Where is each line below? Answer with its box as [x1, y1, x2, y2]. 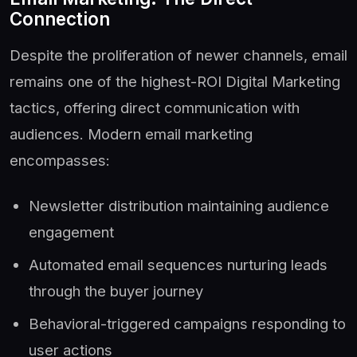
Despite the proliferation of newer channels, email [10, 45, 347, 64]
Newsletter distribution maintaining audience [29, 196, 329, 214]
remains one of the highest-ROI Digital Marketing [10, 72, 340, 90]
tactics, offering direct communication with [10, 98, 300, 116]
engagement [29, 222, 114, 241]
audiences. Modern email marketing [10, 124, 253, 143]
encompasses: [10, 151, 110, 169]
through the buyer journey [29, 281, 203, 300]
